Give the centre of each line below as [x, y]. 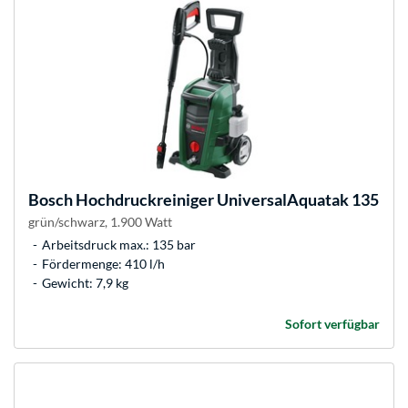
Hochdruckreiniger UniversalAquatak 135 [226, 200]
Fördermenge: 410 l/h [103, 264]
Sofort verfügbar [332, 324]
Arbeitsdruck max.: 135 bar [119, 245]
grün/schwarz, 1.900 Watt [100, 222]
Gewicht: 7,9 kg [85, 283]
